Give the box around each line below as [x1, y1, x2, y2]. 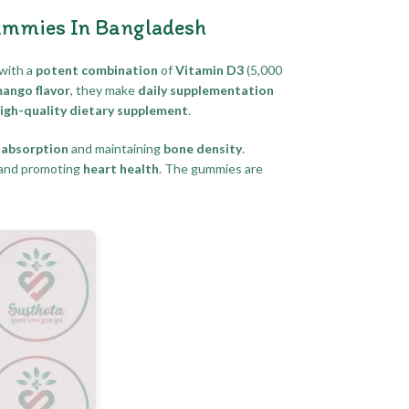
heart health [83, 160, 159, 176]
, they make [70, 81, 138, 98]
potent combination [36, 61, 158, 78]
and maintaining [68, 140, 163, 156]
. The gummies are [159, 160, 263, 176]
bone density [163, 140, 242, 156]
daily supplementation [138, 81, 274, 98]
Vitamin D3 [175, 61, 244, 78]
